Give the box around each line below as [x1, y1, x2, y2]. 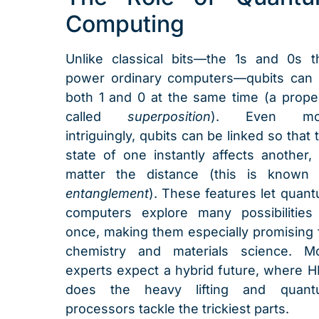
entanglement [66, 185, 149, 201]
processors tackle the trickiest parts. [66, 300, 289, 316]
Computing [66, 9, 184, 38]
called [66, 108, 127, 124]
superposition [127, 108, 211, 124]
